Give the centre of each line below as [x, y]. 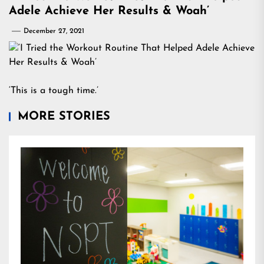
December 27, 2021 [54, 31]
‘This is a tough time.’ [54, 91]
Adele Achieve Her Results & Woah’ [109, 11]
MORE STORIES [64, 117]
